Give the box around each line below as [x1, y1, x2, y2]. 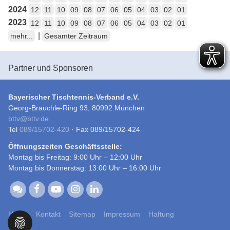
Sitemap [69, 210, 95, 219]
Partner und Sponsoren [8, 63, 93, 72]
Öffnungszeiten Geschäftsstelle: [8, 142, 122, 150]
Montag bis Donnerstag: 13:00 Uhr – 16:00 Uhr [8, 163, 161, 172]
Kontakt [36, 210, 61, 219]
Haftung [148, 210, 174, 219]
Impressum [104, 210, 140, 219]
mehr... [10, 31, 33, 40]
